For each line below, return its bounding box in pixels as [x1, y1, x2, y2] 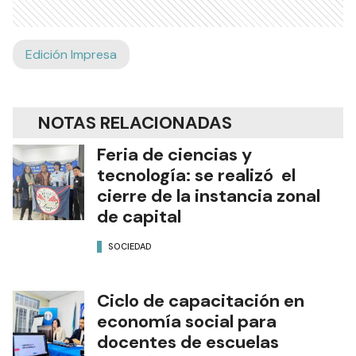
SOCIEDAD [108, 240, 152, 252]
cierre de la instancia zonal [97, 184, 320, 208]
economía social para [97, 310, 277, 334]
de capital [97, 205, 181, 229]
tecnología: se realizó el [97, 164, 296, 188]
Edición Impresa [25, 46, 117, 64]
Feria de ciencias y [97, 143, 252, 167]
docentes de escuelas [97, 331, 279, 354]
